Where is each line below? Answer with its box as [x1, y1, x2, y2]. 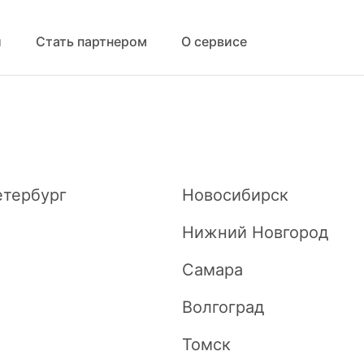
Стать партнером [36, 33, 147, 50]
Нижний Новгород [182, 223, 328, 242]
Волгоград [182, 297, 264, 317]
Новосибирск [182, 185, 288, 205]
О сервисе [181, 33, 247, 50]
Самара [182, 260, 243, 279]
